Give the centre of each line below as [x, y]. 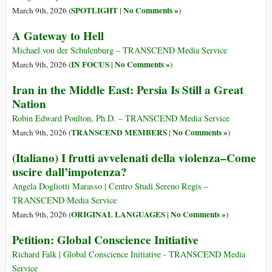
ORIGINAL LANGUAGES [118, 215]
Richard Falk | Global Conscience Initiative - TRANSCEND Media [129, 254]
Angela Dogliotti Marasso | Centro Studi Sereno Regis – [110, 186]
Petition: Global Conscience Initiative [105, 240]
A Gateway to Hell [58, 36]
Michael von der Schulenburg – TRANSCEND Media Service [120, 50]
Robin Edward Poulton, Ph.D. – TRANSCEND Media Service [121, 118]
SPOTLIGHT [94, 11]
